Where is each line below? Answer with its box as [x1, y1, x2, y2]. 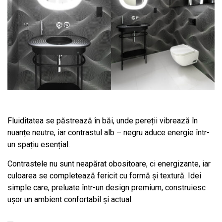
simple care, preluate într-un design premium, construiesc [7, 183, 206, 193]
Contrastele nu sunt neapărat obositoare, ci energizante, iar [7, 159, 211, 169]
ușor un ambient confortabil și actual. [7, 195, 133, 205]
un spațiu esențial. [7, 140, 70, 150]
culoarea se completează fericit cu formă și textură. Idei [7, 171, 201, 181]
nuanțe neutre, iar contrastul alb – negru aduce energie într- [7, 128, 210, 138]
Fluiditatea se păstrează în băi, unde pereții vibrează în [7, 116, 198, 126]
